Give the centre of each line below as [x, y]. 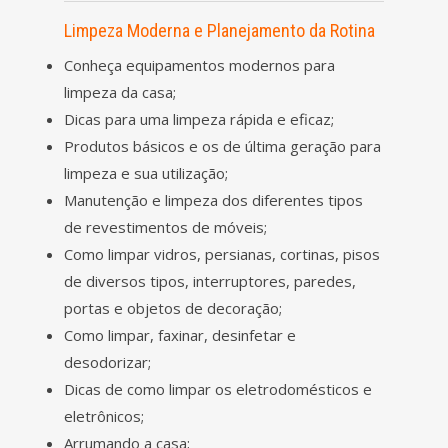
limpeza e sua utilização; [146, 172]
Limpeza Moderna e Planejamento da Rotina [219, 30]
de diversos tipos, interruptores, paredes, [210, 280]
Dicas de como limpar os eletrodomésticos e [218, 388]
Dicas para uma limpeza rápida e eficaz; [199, 118]
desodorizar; [107, 361]
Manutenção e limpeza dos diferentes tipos [213, 199]
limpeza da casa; [120, 91]
